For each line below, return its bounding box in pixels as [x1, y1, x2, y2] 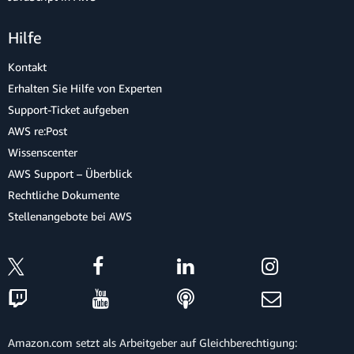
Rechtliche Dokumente [8, 188, 119, 201]
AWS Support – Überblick [8, 167, 132, 180]
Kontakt [8, 60, 47, 73]
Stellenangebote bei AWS [8, 209, 132, 223]
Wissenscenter [8, 145, 77, 159]
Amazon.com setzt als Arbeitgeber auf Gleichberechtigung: [8, 335, 297, 349]
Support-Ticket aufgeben [8, 103, 129, 116]
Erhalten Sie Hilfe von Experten [8, 81, 162, 95]
